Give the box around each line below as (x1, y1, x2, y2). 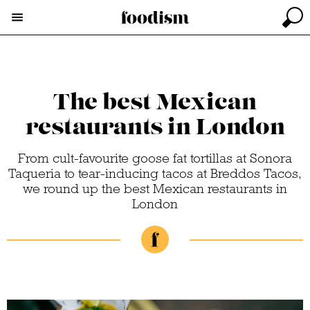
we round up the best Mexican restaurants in (23, 181, 287, 197)
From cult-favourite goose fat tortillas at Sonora (18, 150, 292, 166)
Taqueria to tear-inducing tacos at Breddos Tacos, (8, 165, 302, 181)
